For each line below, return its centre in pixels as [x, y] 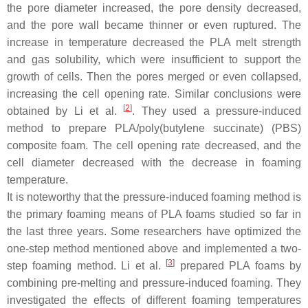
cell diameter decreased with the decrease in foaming [154, 163]
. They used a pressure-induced [217, 111]
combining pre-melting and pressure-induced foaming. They [154, 283]
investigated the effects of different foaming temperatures [154, 300]
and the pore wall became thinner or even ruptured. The [154, 25]
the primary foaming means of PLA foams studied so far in [154, 214]
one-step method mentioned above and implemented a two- [154, 249]
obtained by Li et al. [65, 111]
